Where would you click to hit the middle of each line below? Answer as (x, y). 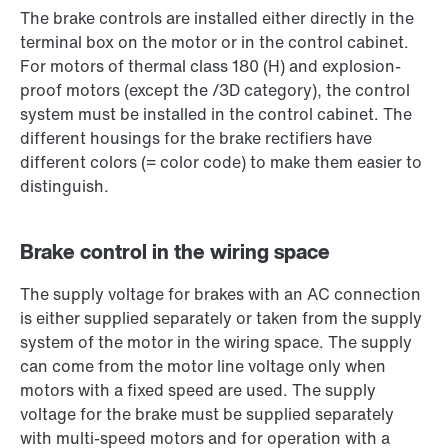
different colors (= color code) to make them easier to (221, 162)
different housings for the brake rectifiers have (196, 138)
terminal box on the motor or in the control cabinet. (214, 42)
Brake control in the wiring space (175, 252)
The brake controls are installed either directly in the (217, 18)
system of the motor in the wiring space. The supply (216, 342)
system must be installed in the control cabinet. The (216, 114)
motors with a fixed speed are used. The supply (198, 390)
